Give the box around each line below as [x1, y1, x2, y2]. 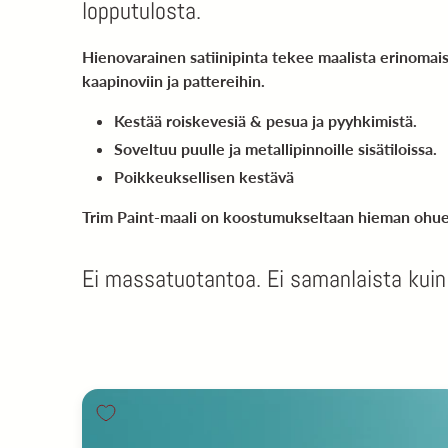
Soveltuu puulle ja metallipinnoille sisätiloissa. [114, 139, 437, 159]
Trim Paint [82, 207, 154, 227]
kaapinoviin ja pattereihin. [82, 71, 265, 91]
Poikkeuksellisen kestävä [114, 167, 294, 187]
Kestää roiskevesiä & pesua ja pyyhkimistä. [114, 111, 417, 131]
